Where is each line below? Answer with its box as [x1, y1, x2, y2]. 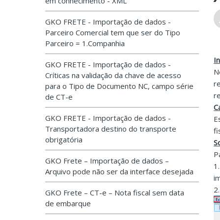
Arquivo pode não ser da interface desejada [45, 166, 193, 176]
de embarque [45, 198, 91, 208]
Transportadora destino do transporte [45, 124, 176, 134]
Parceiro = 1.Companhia [45, 38, 125, 48]
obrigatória [45, 135, 82, 144]
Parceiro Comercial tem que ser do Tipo [45, 27, 180, 37]
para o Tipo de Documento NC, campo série [45, 81, 193, 91]
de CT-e [45, 92, 73, 102]
